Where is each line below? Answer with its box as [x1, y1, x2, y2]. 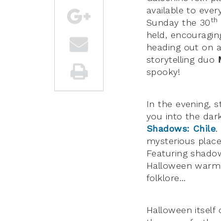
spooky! [147, 66, 181, 77]
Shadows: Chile [147, 123, 216, 134]
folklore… [147, 172, 186, 183]
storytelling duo [147, 54, 218, 65]
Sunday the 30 [147, 17, 211, 28]
